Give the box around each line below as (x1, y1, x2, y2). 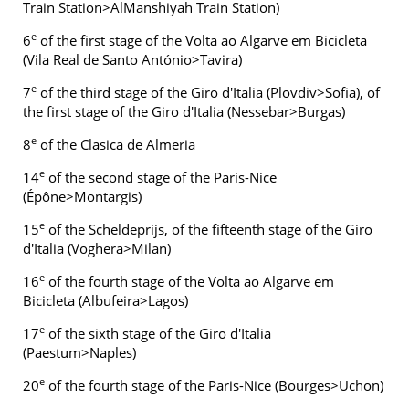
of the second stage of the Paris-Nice (45, 168, 277, 186)
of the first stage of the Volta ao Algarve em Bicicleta (37, 31, 367, 49)
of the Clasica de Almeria (37, 135, 195, 153)
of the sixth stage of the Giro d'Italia (45, 324, 271, 342)
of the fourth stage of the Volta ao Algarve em (45, 272, 334, 290)
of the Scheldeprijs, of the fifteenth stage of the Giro (45, 220, 372, 238)
